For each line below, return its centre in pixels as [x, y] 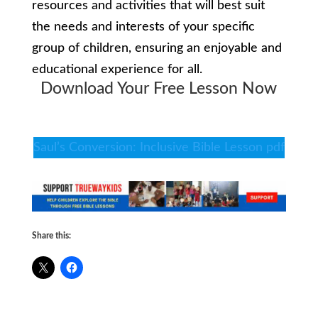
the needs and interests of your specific [143, 27]
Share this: [51, 236]
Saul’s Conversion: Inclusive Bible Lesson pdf [159, 148]
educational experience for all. [117, 70]
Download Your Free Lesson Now [159, 89]
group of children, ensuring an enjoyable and [157, 49]
